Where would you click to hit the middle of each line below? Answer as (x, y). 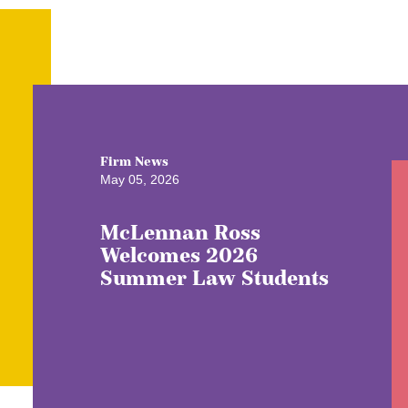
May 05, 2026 (139, 179)
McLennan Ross (180, 232)
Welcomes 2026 (178, 255)
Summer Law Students (214, 277)
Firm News (134, 161)
